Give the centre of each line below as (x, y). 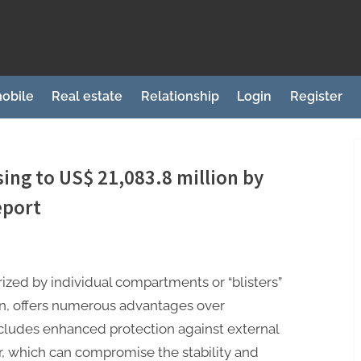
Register (316, 97)
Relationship (180, 97)
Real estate (87, 97)
